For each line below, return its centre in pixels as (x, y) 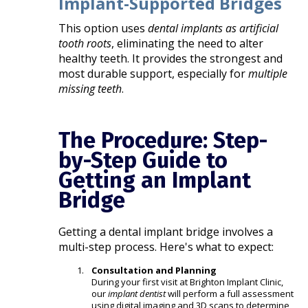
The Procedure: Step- (163, 140)
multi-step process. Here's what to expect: (166, 246)
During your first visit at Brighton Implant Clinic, (188, 282)
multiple (268, 73)
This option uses (103, 28)
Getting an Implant (155, 180)
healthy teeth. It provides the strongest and (171, 58)
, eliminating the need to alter (188, 43)
